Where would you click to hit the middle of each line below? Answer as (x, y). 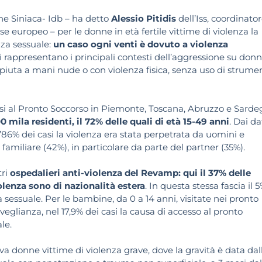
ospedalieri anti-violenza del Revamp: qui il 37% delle (130, 173)
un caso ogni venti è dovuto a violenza (141, 44)
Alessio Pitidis (145, 19)
